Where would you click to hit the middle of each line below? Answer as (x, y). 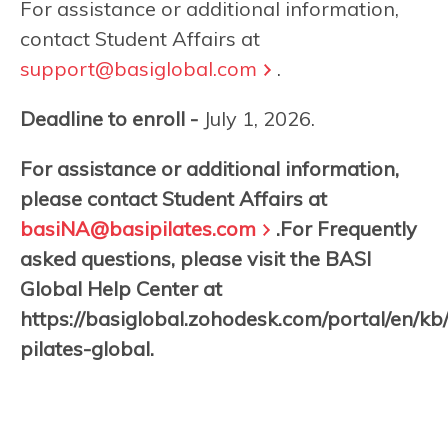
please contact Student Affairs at (173, 198)
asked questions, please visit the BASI (195, 258)
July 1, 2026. (256, 118)
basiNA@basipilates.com (138, 228)
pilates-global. (87, 348)
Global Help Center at (121, 288)
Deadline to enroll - (109, 118)
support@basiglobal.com (138, 68)
